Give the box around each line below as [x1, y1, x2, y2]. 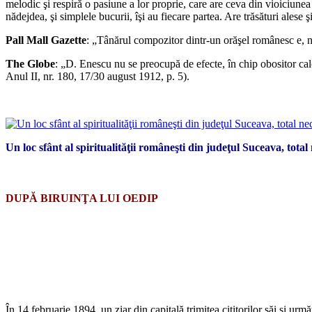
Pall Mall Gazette [6, 33, 86, 46]
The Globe [6, 57, 55, 70]
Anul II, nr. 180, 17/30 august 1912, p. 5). [6, 70, 189, 82]
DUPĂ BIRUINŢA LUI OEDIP [6, 192, 158, 205]
